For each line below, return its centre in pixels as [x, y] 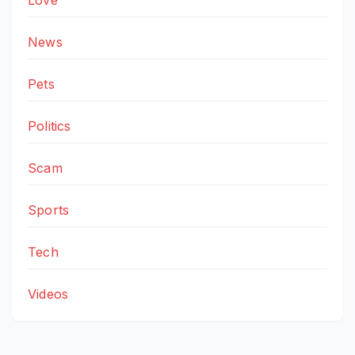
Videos [48, 294]
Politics [50, 126]
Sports [49, 210]
